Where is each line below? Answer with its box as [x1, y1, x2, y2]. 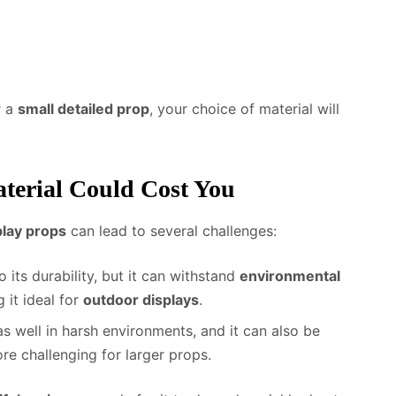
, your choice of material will [149, 99, 339, 118]
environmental [240, 266, 340, 285]
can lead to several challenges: [66, 221, 277, 240]
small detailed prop [18, 99, 149, 118]
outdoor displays [83, 290, 199, 308]
